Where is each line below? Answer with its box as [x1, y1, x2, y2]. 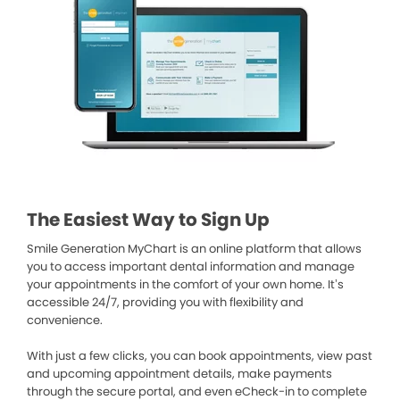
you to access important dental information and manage [27, 258, 354, 275]
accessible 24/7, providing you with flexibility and [27, 294, 304, 311]
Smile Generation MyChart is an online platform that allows [27, 240, 362, 257]
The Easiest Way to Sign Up [27, 207, 270, 232]
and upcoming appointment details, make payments [27, 365, 332, 382]
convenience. [27, 312, 103, 329]
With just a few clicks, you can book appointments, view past [27, 347, 372, 364]
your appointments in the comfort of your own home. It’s [27, 276, 344, 293]
